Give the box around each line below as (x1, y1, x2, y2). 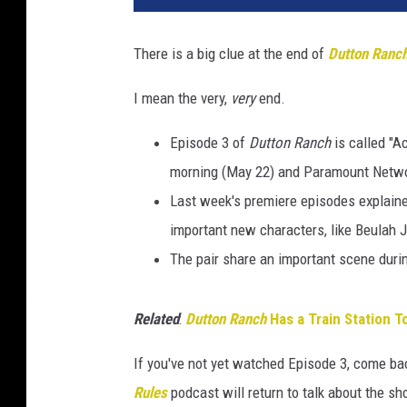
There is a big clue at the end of (134, 45, 328, 64)
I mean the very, (134, 89, 231, 108)
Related (134, 310, 179, 329)
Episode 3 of (170, 134, 249, 153)
